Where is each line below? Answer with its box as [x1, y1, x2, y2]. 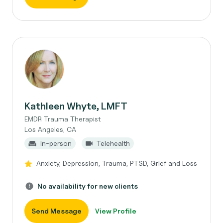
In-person [40, 139, 72, 147]
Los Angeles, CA [24, 125, 76, 133]
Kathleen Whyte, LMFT [24, 100, 127, 112]
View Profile [95, 207, 136, 215]
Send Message [31, 207, 82, 215]
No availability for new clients [37, 182, 138, 190]
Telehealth [97, 139, 130, 147]
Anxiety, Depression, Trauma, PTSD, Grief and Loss [36, 159, 197, 167]
